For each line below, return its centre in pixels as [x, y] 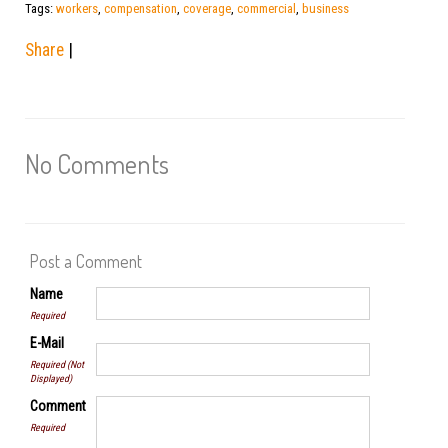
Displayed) [51, 378]
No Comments [97, 163]
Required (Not [57, 364]
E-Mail [47, 343]
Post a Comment [86, 261]
